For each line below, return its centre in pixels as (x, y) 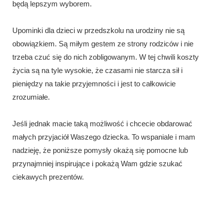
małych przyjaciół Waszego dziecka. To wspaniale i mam (104, 137)
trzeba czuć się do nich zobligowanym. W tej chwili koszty (106, 57)
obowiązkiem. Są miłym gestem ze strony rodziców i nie (103, 43)
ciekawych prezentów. (48, 177)
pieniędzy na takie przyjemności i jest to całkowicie (94, 83)
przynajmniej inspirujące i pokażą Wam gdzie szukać (97, 163)
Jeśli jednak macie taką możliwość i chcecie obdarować (102, 123)
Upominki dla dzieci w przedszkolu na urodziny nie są (98, 30)
